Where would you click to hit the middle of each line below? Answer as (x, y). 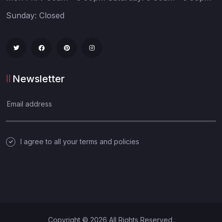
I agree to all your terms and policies (80, 142)
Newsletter (39, 79)
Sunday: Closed (35, 16)
